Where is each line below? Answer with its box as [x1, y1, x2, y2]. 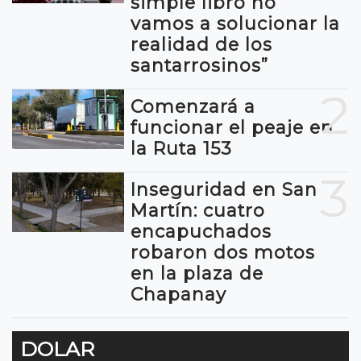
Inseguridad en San [131, 178, 318, 200]
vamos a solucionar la [131, 12, 341, 34]
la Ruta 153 [131, 137, 233, 159]
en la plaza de [131, 262, 264, 284]
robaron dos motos [131, 241, 316, 263]
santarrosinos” [131, 54, 269, 76]
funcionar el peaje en [131, 116, 334, 138]
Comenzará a [131, 95, 256, 117]
